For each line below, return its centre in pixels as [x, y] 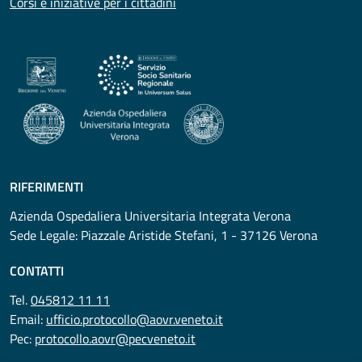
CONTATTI [37, 271]
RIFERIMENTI [46, 187]
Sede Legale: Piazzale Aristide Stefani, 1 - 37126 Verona [164, 235]
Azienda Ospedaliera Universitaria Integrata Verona [150, 216]
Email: [28, 319]
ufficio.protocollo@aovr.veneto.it [135, 319]
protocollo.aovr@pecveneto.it [115, 339]
